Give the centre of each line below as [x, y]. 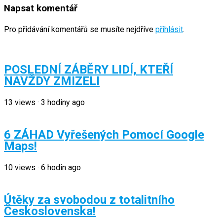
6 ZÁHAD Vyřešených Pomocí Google [104, 134]
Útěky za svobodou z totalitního [89, 200]
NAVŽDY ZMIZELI [52, 81]
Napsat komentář [41, 8]
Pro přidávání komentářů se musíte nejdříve [80, 30]
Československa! [50, 211]
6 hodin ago [61, 167]
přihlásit [169, 30]
